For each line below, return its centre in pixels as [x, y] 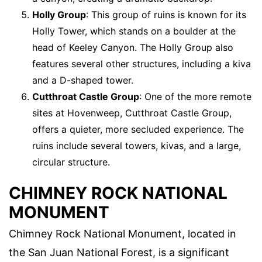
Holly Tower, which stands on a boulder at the [134, 31]
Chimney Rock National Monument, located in [123, 234]
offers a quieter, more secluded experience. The [138, 129]
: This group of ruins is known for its [166, 14]
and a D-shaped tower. [83, 80]
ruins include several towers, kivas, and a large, [137, 145]
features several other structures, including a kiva [142, 63]
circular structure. [71, 162]
